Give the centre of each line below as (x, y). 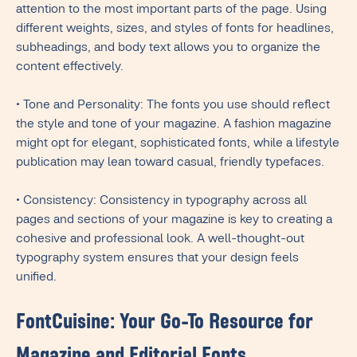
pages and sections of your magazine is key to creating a (174, 221)
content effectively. (70, 68)
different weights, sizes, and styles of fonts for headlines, (175, 30)
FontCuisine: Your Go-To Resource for (165, 324)
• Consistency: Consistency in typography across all (161, 202)
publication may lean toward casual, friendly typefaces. (170, 164)
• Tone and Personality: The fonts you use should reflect (173, 106)
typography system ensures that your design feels (157, 259)
